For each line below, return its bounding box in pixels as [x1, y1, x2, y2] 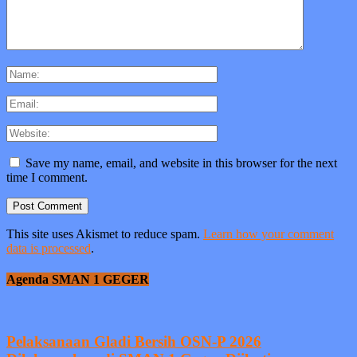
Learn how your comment [203, 226, 334, 241]
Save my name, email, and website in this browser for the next [25, 155, 337, 170]
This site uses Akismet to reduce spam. [6, 226, 203, 241]
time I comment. [6, 170, 88, 184]
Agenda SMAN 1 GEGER [6, 273, 149, 287]
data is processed [6, 241, 91, 255]
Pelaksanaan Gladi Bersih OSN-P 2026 [6, 333, 261, 350]
